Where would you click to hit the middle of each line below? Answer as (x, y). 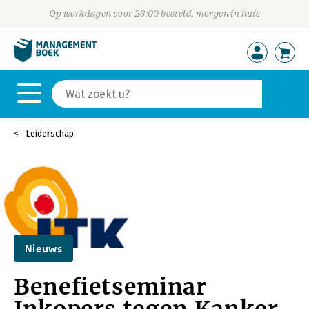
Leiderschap (50, 133)
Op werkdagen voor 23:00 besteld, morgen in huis (154, 13)
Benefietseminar (110, 287)
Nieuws (43, 248)
